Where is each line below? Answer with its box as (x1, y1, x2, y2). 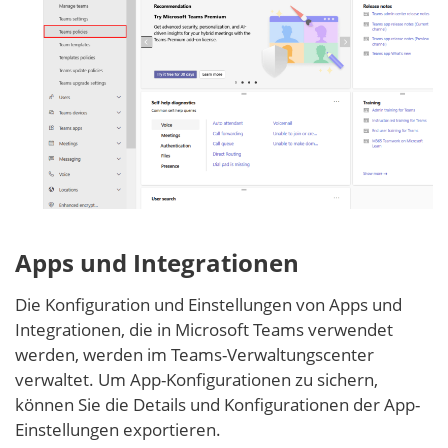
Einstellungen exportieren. (15, 418, 221, 442)
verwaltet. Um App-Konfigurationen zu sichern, (15, 368, 378, 392)
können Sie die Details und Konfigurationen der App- (15, 393, 420, 417)
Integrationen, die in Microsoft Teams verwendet (15, 318, 393, 342)
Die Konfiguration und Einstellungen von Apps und (15, 293, 402, 317)
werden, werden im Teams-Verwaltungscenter (15, 343, 374, 367)
